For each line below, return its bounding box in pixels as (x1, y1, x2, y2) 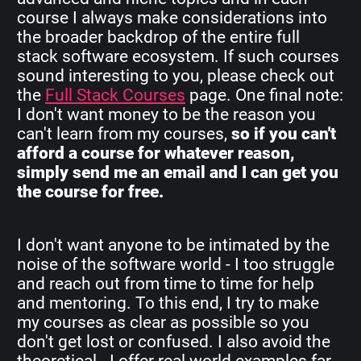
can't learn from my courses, (17, 123, 231, 143)
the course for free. (17, 181, 164, 201)
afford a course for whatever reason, (17, 143, 295, 163)
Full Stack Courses (45, 85, 185, 105)
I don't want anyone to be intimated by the (17, 234, 330, 255)
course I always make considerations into (17, 7, 327, 27)
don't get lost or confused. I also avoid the (17, 331, 330, 351)
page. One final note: (185, 85, 343, 105)
